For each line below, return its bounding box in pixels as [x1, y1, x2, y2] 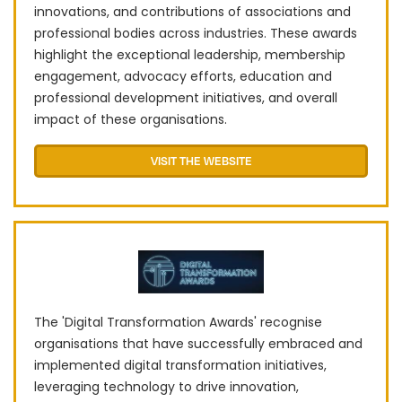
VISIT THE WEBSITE [150, 153, 252, 169]
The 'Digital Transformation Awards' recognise [34, 313, 322, 332]
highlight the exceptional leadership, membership [34, 46, 345, 65]
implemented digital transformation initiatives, [34, 356, 327, 375]
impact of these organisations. [34, 110, 227, 129]
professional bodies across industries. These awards [34, 24, 357, 43]
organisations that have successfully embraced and [34, 335, 363, 354]
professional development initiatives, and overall [34, 89, 337, 108]
